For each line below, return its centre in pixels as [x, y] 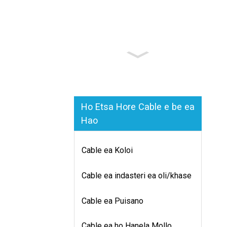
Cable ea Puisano [112, 201]
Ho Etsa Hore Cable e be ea [138, 106]
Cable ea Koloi [107, 150]
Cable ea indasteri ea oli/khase [137, 175]
